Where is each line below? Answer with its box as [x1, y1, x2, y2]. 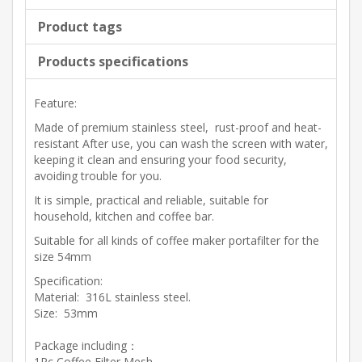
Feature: [34, 95, 77, 111]
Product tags [38, 18, 122, 36]
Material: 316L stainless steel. [34, 289, 191, 305]
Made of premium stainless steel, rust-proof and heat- [34, 120, 322, 135]
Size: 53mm [34, 305, 98, 321]
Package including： [34, 338, 138, 353]
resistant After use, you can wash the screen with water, [34, 136, 328, 151]
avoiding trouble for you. [34, 168, 162, 183]
